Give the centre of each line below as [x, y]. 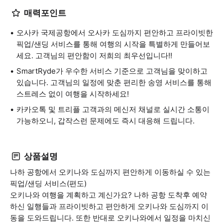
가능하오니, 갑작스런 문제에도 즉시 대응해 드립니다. [106, 121]
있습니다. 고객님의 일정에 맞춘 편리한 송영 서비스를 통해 [114, 82]
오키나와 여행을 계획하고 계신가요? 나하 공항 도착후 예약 [109, 195]
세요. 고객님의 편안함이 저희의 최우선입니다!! [94, 56]
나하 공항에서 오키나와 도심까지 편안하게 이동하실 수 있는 [110, 172]
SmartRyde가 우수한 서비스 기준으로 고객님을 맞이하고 [112, 71]
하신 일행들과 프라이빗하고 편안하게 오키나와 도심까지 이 [109, 206]
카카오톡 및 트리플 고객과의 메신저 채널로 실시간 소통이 [113, 109]
